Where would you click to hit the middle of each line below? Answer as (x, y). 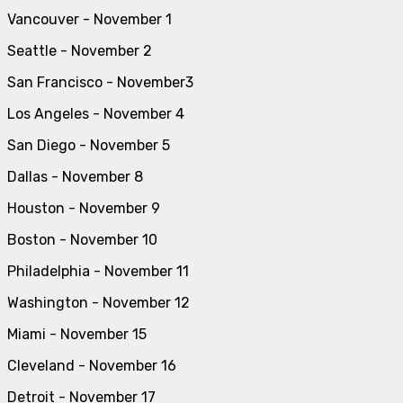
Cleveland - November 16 (92, 365)
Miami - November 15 (77, 334)
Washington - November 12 (99, 302)
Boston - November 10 (82, 239)
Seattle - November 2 (80, 50)
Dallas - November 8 (75, 176)
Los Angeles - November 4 (96, 113)
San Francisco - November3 (100, 82)
